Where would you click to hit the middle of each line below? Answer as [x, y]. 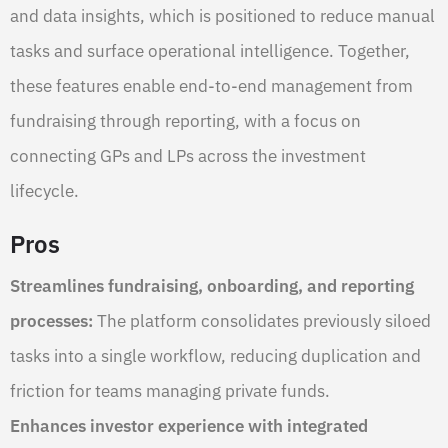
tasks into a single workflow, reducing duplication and [215, 355]
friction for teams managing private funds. [170, 390]
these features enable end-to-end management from [211, 85]
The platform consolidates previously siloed [262, 320]
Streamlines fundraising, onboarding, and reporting [212, 285]
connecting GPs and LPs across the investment [188, 155]
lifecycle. [44, 190]
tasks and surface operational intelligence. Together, [210, 50]
